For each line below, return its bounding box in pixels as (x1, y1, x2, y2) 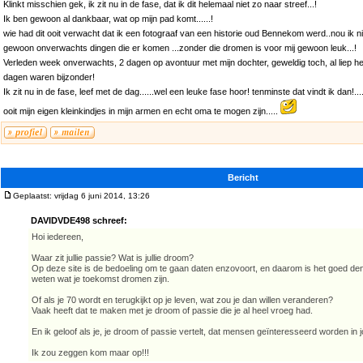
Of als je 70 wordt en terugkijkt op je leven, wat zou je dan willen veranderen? (32, 295, 333, 305)
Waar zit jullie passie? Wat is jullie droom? (32, 253, 194, 263)
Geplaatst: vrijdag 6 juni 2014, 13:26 (13, 191, 150, 201)
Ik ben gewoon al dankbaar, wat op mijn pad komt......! (3, 14, 213, 24)
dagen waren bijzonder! (3, 72, 95, 83)
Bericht (227, 173, 258, 183)
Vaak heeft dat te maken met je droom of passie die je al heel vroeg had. (32, 305, 313, 316)
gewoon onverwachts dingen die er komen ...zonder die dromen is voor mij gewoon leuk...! (3, 43, 357, 53)
